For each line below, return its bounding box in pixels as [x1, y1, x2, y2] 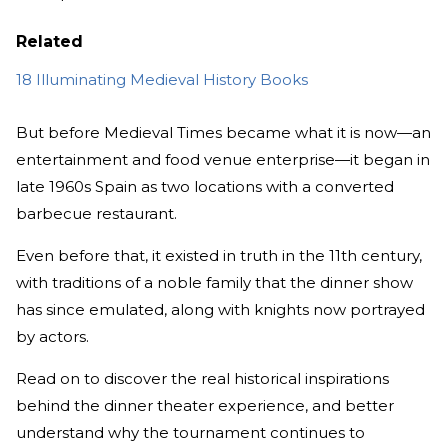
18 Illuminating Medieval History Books [16, 70, 308, 90]
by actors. [16, 327, 89, 347]
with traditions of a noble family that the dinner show [16, 273, 413, 293]
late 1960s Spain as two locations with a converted [16, 177, 394, 197]
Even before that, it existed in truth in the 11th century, [16, 246, 422, 266]
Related [16, 32, 83, 52]
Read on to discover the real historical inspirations [16, 369, 389, 389]
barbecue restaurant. [16, 204, 177, 224]
